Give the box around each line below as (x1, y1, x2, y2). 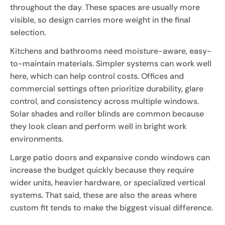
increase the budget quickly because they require (10, 164, 194, 175)
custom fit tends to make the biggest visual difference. (10, 202, 213, 213)
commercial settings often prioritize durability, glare (10, 83, 203, 94)
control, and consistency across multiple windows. (10, 95, 199, 106)
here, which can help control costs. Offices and (10, 70, 184, 81)
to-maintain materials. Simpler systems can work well (10, 58, 211, 69)
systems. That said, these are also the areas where (10, 189, 197, 200)
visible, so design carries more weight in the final (10, 14, 190, 25)
